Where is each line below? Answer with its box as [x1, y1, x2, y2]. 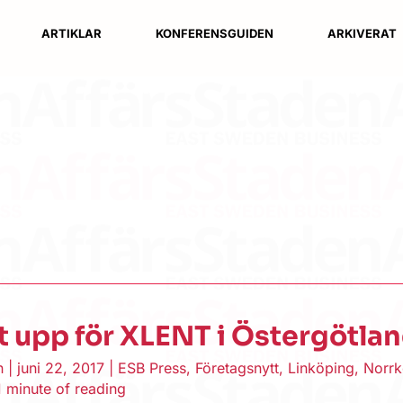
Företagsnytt [195, 359, 280, 377]
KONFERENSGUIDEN [155, 26, 273, 40]
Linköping [288, 359, 355, 377]
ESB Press [118, 359, 187, 377]
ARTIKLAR [40, 26, 102, 40]
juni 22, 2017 [17, 359, 110, 377]
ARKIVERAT [327, 26, 397, 40]
